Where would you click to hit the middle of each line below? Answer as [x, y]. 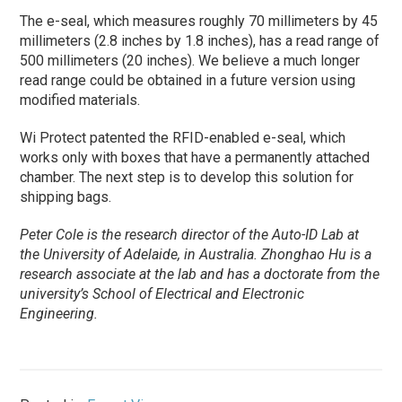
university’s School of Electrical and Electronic [162, 294]
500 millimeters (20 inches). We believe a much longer [190, 61]
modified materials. [80, 100]
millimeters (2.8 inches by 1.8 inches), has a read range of [200, 41]
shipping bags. [66, 197]
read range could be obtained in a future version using [188, 81]
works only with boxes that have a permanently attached [195, 158]
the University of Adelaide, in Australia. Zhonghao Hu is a [196, 255]
